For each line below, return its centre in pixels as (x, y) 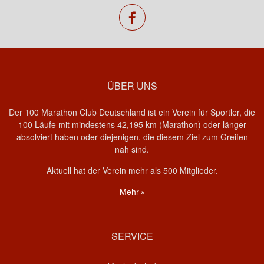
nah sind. (132, 149)
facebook (161, 17)
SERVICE (132, 236)
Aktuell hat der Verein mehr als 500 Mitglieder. (132, 170)
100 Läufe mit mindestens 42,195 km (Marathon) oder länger (132, 124)
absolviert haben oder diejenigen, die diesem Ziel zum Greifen (132, 136)
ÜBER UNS (132, 85)
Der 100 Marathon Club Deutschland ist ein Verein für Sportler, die (132, 112)
